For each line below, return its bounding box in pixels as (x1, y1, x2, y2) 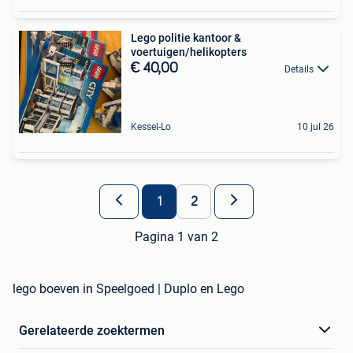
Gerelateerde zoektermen (19, 322, 165, 338)
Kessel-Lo (131, 121, 171, 132)
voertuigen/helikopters (131, 45, 247, 58)
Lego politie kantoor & (131, 31, 241, 44)
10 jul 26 (297, 121, 334, 132)
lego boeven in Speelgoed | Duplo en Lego (13, 281, 244, 296)
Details (284, 63, 314, 75)
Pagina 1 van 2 (135, 229, 218, 244)
